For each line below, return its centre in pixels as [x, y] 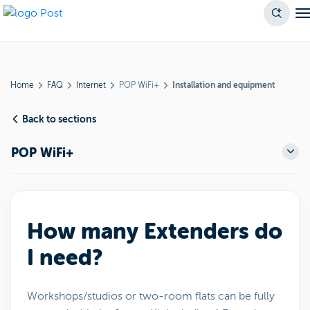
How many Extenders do [155, 231]
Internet [91, 85]
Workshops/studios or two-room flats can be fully [151, 296]
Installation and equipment [224, 85]
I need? [65, 258]
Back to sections [59, 119]
